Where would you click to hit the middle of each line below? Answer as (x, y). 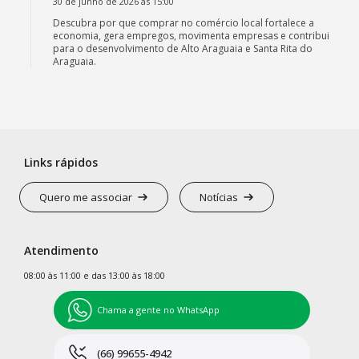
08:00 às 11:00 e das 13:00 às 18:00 (95, 276)
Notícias (219, 197)
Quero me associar (86, 197)
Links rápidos (61, 163)
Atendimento (61, 251)
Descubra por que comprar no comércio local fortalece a (184, 23)
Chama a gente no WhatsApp (158, 310)
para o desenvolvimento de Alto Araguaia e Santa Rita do (183, 49)
